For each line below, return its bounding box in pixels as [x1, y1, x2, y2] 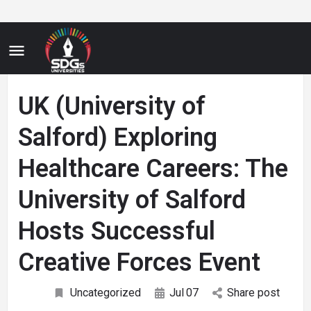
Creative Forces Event [18, 248, 260, 277]
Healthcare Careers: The [18, 154, 288, 183]
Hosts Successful [18, 217, 215, 246]
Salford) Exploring [18, 123, 217, 152]
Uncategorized [69, 286, 141, 299]
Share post [226, 286, 280, 299]
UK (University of [18, 92, 205, 121]
